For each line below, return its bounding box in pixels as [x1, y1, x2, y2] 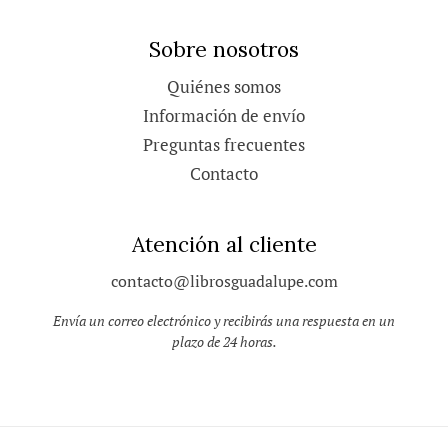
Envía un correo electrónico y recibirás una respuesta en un [53, 311, 395, 331]
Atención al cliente [131, 230, 317, 258]
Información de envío [143, 104, 305, 127]
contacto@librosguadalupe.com [110, 270, 338, 292]
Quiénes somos [167, 75, 281, 98]
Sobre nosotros [149, 35, 299, 63]
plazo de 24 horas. [171, 332, 277, 352]
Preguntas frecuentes [143, 133, 305, 156]
